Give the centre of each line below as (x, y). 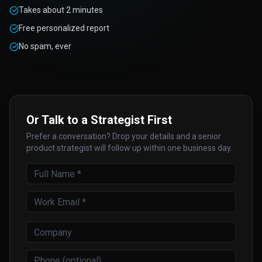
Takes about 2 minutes (61, 10)
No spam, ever (45, 46)
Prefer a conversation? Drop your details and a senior (124, 136)
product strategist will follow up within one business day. (129, 148)
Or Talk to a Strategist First (99, 120)
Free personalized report (64, 28)
